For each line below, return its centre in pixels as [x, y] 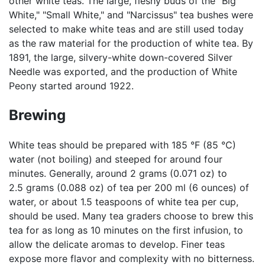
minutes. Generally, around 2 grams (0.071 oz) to [118, 173]
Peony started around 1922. [71, 85]
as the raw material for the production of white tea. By [131, 43]
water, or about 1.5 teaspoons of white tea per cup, [124, 201]
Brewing [37, 115]
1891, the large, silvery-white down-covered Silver [121, 57]
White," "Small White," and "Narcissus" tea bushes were [131, 14]
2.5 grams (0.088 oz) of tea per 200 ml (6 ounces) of [129, 187]
